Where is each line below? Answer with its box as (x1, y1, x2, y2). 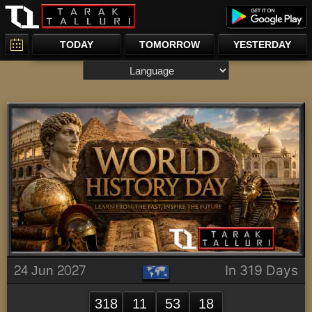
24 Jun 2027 (14, 259, 86, 283)
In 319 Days (225, 263, 298, 279)
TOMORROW (139, 38, 200, 50)
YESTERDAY (233, 38, 292, 50)
